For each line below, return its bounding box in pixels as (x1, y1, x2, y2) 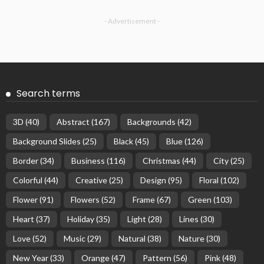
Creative (75, 175, 107, 186)
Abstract (57, 117, 90, 127)
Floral (199, 175, 219, 186)
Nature (179, 233, 204, 244)
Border (13, 156, 38, 166)
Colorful (13, 175, 42, 186)
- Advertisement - (104, 16, 160, 26)
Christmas (143, 156, 180, 166)
